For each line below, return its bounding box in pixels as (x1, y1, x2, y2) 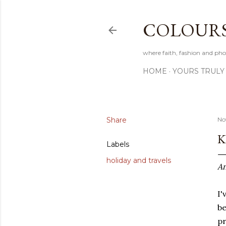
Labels (106, 140, 129, 149)
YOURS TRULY (173, 67, 224, 76)
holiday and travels (106, 156, 171, 165)
